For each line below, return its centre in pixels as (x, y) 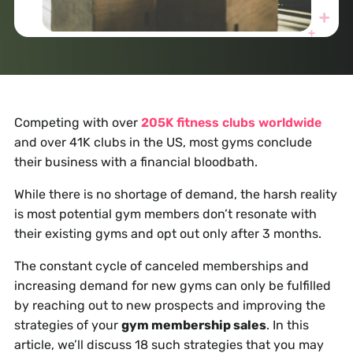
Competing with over (77, 123)
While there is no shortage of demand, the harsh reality (175, 195)
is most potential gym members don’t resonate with (165, 214)
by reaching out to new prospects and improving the (169, 306)
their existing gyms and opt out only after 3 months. (167, 234)
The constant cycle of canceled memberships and (161, 266)
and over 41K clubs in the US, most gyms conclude (163, 143)
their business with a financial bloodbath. (136, 162)
